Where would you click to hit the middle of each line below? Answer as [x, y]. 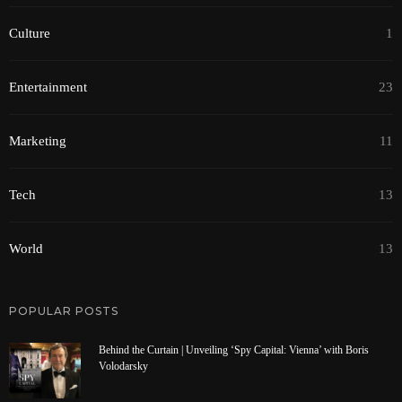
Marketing [38, 140]
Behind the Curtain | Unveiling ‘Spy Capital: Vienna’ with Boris [234, 351]
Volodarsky [123, 367]
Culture [30, 33]
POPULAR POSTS [64, 311]
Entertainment [48, 87]
